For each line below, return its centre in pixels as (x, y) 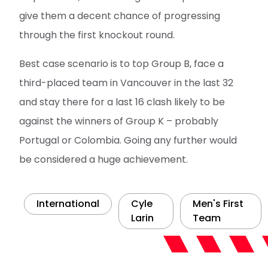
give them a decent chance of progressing (120, 16)
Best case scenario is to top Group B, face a (121, 63)
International (68, 203)
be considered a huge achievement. (103, 159)
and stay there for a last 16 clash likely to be (122, 102)
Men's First (218, 203)
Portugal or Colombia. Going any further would (128, 140)
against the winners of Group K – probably (119, 121)
